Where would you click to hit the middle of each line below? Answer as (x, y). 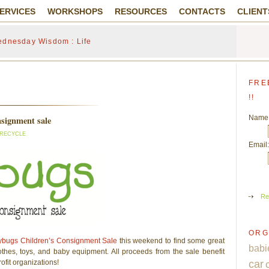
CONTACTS (202, 11)
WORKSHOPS (75, 11)
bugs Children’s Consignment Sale (60, 240)
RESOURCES (141, 11)
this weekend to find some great (171, 240)
